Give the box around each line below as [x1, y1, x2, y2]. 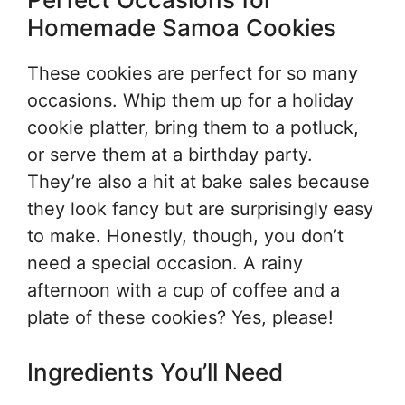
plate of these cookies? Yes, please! [27, 306, 334, 328]
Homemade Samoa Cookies [27, 14, 336, 42]
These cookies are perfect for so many [27, 62, 358, 84]
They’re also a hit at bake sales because [27, 171, 370, 193]
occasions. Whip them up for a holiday [27, 89, 353, 111]
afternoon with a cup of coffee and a [27, 279, 340, 301]
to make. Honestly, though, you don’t [27, 225, 344, 247]
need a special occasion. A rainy [27, 252, 303, 274]
